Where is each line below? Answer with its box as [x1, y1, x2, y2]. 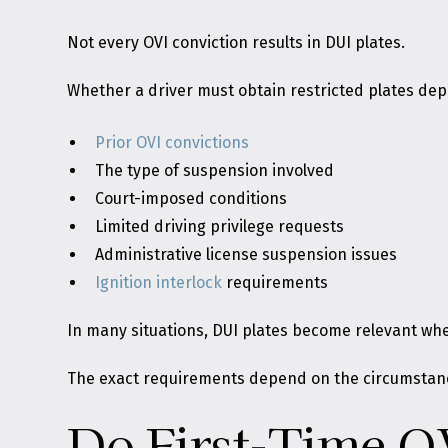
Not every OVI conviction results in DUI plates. [67, 33, 406, 52]
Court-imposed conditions [95, 189, 288, 208]
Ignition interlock [95, 273, 223, 292]
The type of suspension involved [95, 161, 335, 180]
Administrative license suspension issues [95, 245, 398, 264]
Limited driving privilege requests [95, 217, 345, 236]
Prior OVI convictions [95, 133, 250, 152]
